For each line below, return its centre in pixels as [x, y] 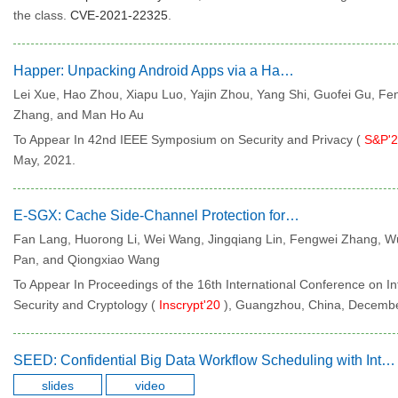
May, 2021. [44, 160]
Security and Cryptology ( [84, 305]
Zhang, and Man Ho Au [79, 115]
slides [58, 386]
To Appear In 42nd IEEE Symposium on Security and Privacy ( [187, 139]
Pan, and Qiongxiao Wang [87, 259]
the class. [40, 15]
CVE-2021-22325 [119, 15]
